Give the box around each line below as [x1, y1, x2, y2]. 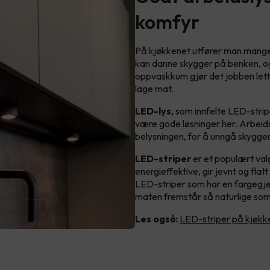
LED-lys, [135, 105, 175, 118]
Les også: [135, 213, 178, 225]
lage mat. [135, 83, 175, 95]
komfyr [135, 10, 199, 34]
